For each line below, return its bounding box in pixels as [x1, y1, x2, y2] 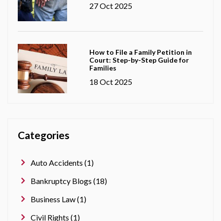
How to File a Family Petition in [89, 47, 192, 56]
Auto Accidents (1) [31, 157, 94, 167]
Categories [18, 128, 70, 141]
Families [89, 63, 116, 72]
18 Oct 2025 [89, 76, 132, 86]
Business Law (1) [31, 194, 86, 204]
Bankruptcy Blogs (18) [31, 176, 107, 185]
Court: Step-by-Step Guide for [89, 55, 189, 64]
